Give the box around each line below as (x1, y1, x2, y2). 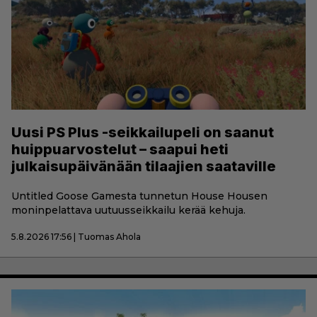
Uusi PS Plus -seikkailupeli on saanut (11, 123, 274, 141)
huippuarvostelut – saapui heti (11, 140, 229, 158)
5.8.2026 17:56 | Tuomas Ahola (11, 231, 141, 242)
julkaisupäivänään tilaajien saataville (11, 157, 276, 175)
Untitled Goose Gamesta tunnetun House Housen (11, 189, 267, 202)
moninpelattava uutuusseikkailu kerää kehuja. (11, 203, 246, 217)
